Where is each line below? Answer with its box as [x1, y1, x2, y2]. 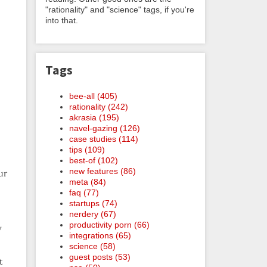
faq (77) [69, 187, 99, 197]
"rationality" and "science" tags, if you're [45, 4, 194, 14]
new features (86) [69, 166, 136, 176]
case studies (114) [69, 133, 138, 144]
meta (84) [69, 176, 106, 187]
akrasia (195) [69, 112, 119, 122]
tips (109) [69, 144, 105, 154]
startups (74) [69, 198, 117, 208]
